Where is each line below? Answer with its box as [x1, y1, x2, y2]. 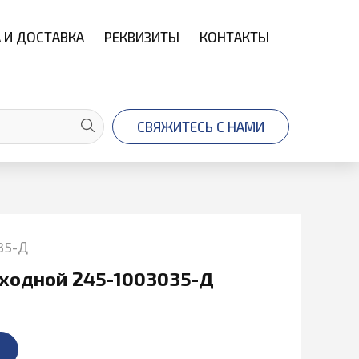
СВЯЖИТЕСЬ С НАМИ [137, 119, 264, 135]
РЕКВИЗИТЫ [104, 29, 179, 45]
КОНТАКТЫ [200, 29, 269, 45]
